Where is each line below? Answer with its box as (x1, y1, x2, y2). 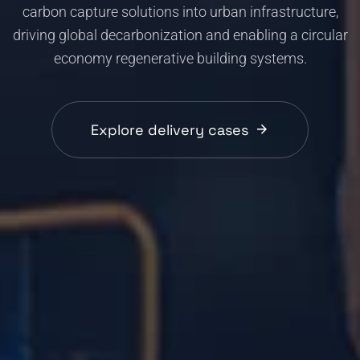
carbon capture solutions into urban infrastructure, (22, 3, 338, 21)
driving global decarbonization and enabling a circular (12, 27, 348, 44)
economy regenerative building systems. (53, 50, 307, 67)
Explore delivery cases (91, 120, 248, 139)
